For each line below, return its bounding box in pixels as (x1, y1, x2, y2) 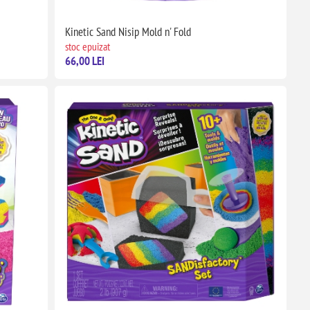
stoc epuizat (64, 39, 110, 54)
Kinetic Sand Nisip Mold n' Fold (64, 24, 191, 40)
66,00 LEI (64, 53, 104, 69)
